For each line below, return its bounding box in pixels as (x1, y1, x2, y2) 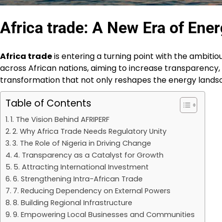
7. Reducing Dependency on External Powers (12, 185, 170, 196)
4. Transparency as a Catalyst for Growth (13, 150, 164, 160)
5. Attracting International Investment (13, 162, 149, 172)
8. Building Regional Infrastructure (12, 197, 132, 208)
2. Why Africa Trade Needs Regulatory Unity (12, 126, 166, 136)
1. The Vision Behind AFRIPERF (10, 114, 110, 124)
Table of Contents (5, 96, 91, 110)
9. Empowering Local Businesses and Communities (12, 209, 195, 220)
